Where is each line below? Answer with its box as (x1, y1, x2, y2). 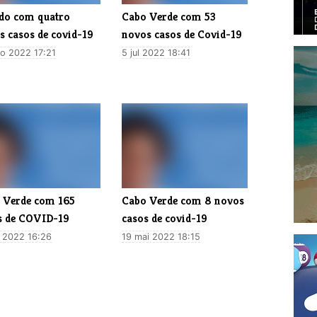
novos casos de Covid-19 (122, 26, 243, 42)
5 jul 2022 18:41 (122, 47, 191, 58)
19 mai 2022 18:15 (122, 231, 201, 242)
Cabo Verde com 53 (122, 8, 217, 24)
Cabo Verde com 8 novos (122, 192, 245, 208)
